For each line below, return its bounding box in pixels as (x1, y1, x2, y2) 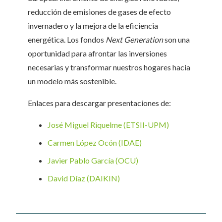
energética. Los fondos (28, 35, 106, 44)
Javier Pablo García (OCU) (48, 156, 138, 165)
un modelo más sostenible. (28, 76, 116, 86)
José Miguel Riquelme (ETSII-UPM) (48, 120, 169, 129)
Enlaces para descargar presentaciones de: (28, 98, 171, 108)
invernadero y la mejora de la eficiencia (28, 21, 158, 30)
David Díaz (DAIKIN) (48, 173, 120, 183)
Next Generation (106, 35, 163, 44)
